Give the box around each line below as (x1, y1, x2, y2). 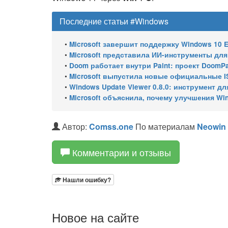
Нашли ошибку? (61, 175, 111, 184)
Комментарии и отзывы (70, 146, 171, 159)
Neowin (197, 121, 226, 132)
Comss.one (89, 121, 133, 132)
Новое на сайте (52, 208, 139, 226)
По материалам (133, 121, 197, 132)
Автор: (60, 121, 89, 132)
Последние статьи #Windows (60, 15, 168, 27)
